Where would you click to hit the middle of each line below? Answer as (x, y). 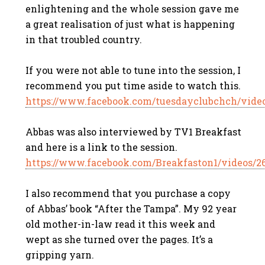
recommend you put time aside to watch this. (133, 85)
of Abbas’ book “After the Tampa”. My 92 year (131, 209)
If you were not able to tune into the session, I (133, 70)
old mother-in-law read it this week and (121, 224)
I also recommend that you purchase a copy (128, 193)
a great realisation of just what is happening (130, 24)
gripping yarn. (60, 255)
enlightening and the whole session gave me (132, 9)
